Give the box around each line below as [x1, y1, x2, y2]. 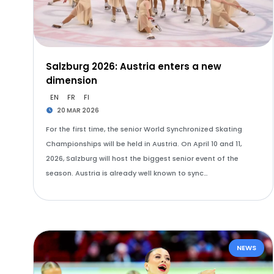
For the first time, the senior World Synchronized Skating [45, 124, 242, 134]
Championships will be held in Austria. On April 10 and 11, [45, 139, 242, 149]
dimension [45, 74, 97, 87]
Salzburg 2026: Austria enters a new [45, 60, 221, 73]
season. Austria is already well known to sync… [45, 168, 208, 178]
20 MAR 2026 [56, 106, 100, 115]
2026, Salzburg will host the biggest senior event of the [45, 154, 239, 163]
